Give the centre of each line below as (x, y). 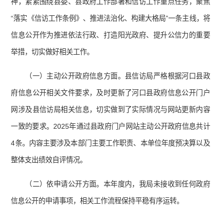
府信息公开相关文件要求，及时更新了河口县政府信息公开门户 (110, 93)
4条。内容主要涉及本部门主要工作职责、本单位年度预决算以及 (110, 143)
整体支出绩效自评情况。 (49, 160)
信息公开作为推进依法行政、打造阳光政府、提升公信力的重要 (110, 35)
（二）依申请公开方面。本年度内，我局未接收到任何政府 (118, 184)
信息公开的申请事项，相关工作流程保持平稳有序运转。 (97, 201)
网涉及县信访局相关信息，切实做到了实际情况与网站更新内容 (110, 110)
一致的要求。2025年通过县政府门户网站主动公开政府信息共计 (110, 127)
